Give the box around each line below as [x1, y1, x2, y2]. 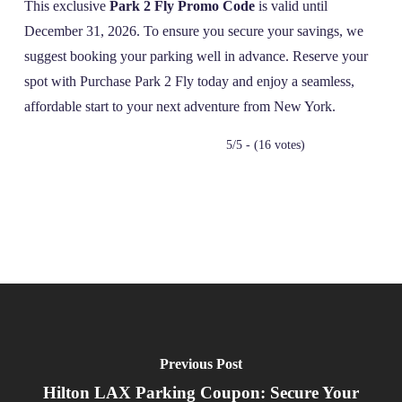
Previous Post [159, 356, 242, 372]
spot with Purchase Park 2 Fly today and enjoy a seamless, [23, 74, 354, 90]
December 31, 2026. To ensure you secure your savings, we [23, 23, 363, 39]
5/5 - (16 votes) [226, 138, 306, 153]
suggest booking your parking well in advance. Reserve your [23, 48, 368, 65]
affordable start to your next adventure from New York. [23, 99, 336, 115]
